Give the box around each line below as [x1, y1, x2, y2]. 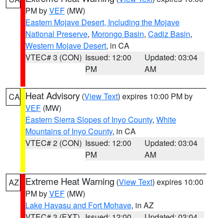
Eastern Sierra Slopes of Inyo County [25, 114, 152, 125]
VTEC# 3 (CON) [25, 52, 82, 63]
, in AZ [131, 200, 154, 211]
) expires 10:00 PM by [118, 91, 193, 102]
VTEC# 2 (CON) [25, 137, 82, 148]
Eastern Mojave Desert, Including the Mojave [25, 17, 180, 28]
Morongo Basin [91, 28, 144, 39]
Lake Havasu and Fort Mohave [25, 200, 131, 211]
